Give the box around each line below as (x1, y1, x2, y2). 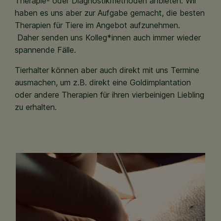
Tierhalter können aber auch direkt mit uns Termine (15, 65, 199, 75)
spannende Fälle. (15, 45, 78, 55)
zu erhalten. (15, 102, 57, 112)
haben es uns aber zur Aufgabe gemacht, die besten (15, 8, 205, 18)
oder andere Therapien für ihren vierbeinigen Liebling (15, 90, 204, 100)
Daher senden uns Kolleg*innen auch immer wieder (15, 33, 201, 42)
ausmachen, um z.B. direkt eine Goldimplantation (15, 77, 191, 87)
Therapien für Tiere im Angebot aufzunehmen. (15, 20, 180, 30)
